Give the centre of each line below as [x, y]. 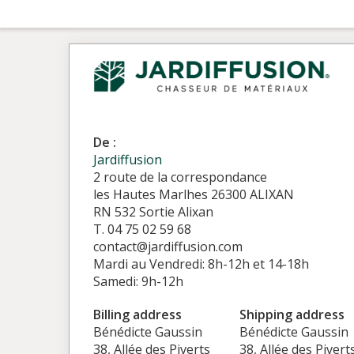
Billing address [137, 314]
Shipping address [292, 314]
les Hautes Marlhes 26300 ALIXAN [194, 194]
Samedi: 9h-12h [138, 281]
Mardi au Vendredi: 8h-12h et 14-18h [201, 264]
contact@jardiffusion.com [168, 247]
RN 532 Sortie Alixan [153, 212]
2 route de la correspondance [180, 177]
